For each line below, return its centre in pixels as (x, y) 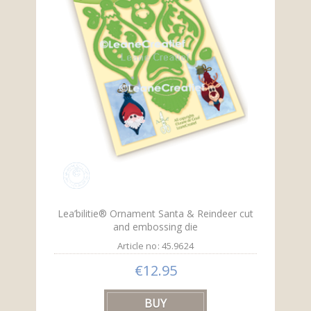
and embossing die (155, 227)
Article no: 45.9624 (155, 246)
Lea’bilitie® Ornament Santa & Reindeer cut (155, 214)
